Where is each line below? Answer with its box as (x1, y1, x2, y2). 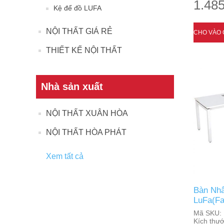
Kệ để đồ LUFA (53, 4, 101, 12)
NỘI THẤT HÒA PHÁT (46, 128, 126, 136)
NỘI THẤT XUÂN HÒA (46, 109, 128, 117)
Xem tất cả (46, 152, 83, 160)
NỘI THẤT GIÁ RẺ (46, 27, 112, 35)
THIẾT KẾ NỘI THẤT (46, 46, 122, 54)
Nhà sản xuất (41, 81, 103, 92)
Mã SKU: (193, 209, 221, 217)
